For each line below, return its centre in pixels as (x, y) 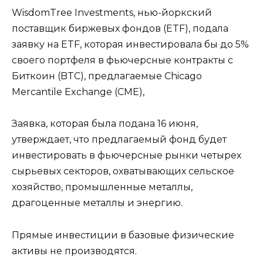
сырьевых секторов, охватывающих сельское (123, 171)
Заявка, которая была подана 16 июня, (105, 124)
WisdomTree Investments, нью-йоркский (112, 13)
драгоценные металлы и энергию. (97, 203)
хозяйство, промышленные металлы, (102, 187)
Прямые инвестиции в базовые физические (123, 235)
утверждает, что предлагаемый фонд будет (119, 140)
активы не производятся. (74, 251)
